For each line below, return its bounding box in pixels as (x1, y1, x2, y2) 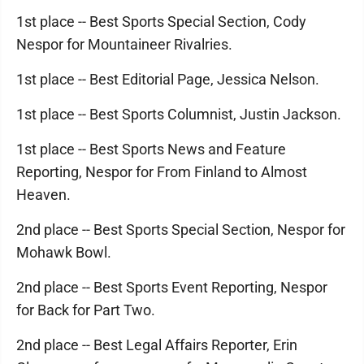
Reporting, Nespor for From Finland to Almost (16, 163, 307, 180)
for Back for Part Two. (16, 301, 158, 318)
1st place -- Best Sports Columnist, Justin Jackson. (16, 106, 344, 123)
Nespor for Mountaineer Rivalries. (16, 36, 236, 53)
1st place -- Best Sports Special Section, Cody (16, 13, 306, 30)
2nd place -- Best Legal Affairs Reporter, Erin (16, 336, 297, 353)
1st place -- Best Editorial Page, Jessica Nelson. (16, 71, 323, 88)
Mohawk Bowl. (16, 244, 115, 261)
